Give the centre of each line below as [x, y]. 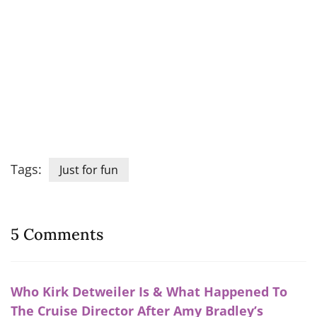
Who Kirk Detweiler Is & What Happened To [149, 292]
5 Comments [57, 235]
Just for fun [89, 170]
